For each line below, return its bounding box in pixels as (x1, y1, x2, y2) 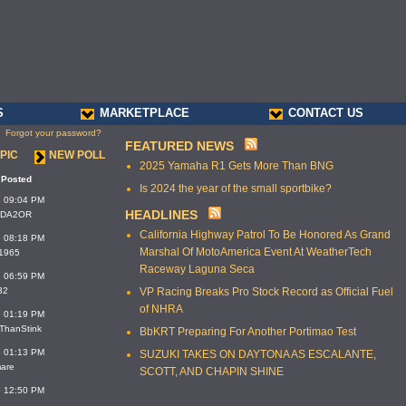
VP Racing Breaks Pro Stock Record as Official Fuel (140, 285, 393, 298)
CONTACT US (288, 106, 363, 120)
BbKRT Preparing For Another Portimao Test (140, 325, 356, 338)
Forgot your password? (5, 128, 101, 139)
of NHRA (140, 303, 183, 315)
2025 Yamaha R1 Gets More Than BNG (140, 159, 333, 172)
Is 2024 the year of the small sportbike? (140, 182, 332, 195)
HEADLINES (125, 208, 198, 222)
